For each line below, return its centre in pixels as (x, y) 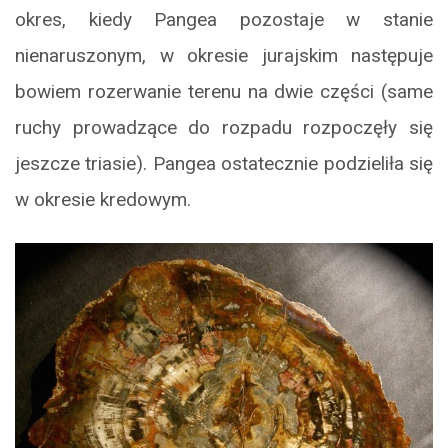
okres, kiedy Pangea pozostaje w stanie (224, 20)
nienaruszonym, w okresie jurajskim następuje (224, 56)
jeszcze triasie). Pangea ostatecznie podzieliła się (224, 164)
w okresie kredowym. (103, 200)
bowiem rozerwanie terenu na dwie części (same (224, 92)
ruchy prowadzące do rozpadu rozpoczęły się (224, 128)
